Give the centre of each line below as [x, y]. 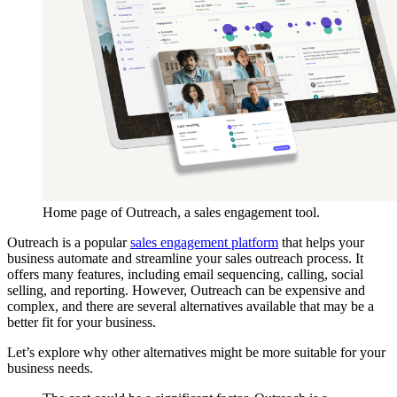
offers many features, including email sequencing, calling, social [185, 274]
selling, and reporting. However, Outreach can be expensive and [186, 290]
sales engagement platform [204, 242]
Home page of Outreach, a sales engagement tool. [181, 212]
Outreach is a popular [69, 242]
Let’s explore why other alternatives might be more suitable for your [196, 352]
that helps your [321, 242]
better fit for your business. [82, 322]
